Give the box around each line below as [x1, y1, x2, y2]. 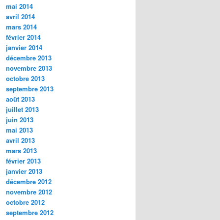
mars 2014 [6, 22, 37, 32]
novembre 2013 [6, 63, 52, 73]
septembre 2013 [6, 84, 54, 94]
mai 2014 [6, 1, 33, 11]
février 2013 [6, 156, 41, 166]
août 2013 [6, 94, 35, 104]
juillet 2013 [6, 105, 39, 114]
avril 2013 [6, 136, 35, 145]
